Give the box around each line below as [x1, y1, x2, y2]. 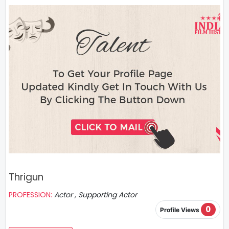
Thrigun [9, 170, 43, 184]
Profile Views [159, 206, 201, 214]
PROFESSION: [9, 190, 54, 200]
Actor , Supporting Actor [54, 190, 137, 200]
